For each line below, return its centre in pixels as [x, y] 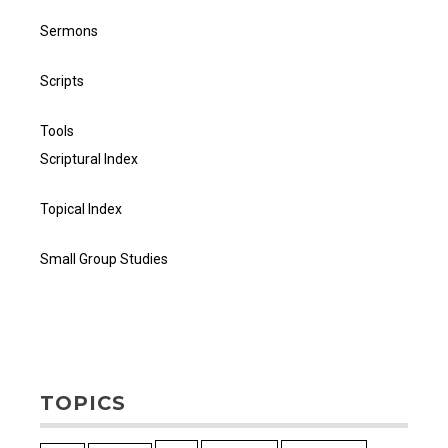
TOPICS [83, 403]
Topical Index [81, 209]
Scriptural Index [89, 159]
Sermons [69, 31]
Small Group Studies [104, 259]
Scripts [62, 81]
